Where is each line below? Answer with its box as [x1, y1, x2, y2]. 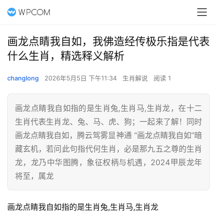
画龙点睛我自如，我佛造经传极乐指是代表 [7, 35, 210, 47]
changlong [7, 74, 39, 82]
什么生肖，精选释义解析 [7, 49, 124, 62]
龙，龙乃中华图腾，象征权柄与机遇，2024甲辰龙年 [15, 157, 202, 167]
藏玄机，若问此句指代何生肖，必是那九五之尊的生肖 [15, 144, 202, 154]
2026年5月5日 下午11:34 [45, 74, 119, 82]
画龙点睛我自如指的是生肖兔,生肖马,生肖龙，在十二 [15, 103, 202, 113]
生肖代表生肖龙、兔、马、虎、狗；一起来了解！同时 [15, 117, 202, 126]
